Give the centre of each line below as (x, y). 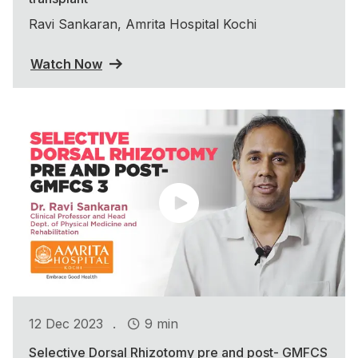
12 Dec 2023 (66, 323)
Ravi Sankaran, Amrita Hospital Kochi (143, 24)
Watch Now (66, 64)
